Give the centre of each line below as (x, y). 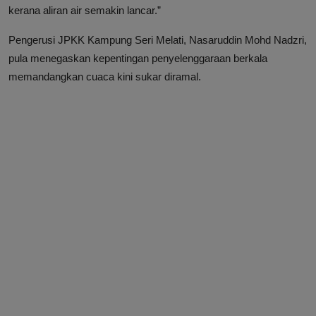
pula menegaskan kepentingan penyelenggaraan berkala (138, 58)
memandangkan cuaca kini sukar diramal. (105, 76)
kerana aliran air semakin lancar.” (85, 10)
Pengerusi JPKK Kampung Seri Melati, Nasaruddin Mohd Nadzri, (158, 39)
